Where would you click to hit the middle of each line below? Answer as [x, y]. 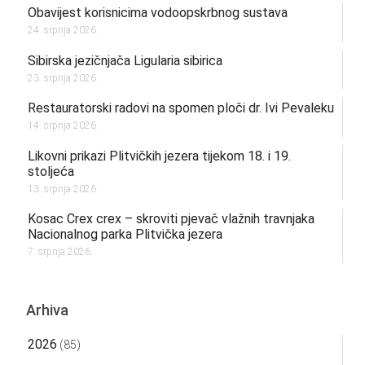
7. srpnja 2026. [60, 251]
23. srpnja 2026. [63, 78]
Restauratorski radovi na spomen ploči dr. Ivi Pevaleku [180, 108]
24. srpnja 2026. [63, 31]
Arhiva [48, 310]
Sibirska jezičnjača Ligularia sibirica [125, 60]
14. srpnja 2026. [63, 126]
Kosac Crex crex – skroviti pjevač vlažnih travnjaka [171, 218]
